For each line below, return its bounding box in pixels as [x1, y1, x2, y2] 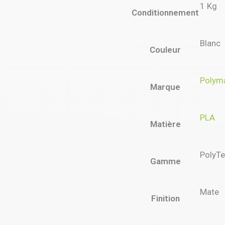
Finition [151, 193, 180, 203]
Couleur [150, 44, 181, 55]
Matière [150, 119, 181, 129]
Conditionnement [132, 7, 199, 18]
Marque [150, 81, 180, 92]
